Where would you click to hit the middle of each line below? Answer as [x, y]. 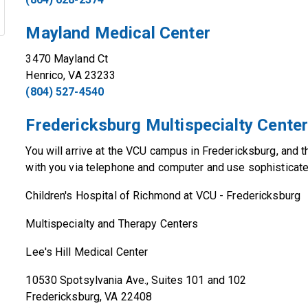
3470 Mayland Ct [67, 59]
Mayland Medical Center [118, 33]
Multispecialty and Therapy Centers [112, 224]
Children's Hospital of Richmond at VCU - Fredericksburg [163, 196]
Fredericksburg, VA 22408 [89, 297]
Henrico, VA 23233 [71, 75]
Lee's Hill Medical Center [87, 252]
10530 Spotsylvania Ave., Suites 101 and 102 [136, 280]
